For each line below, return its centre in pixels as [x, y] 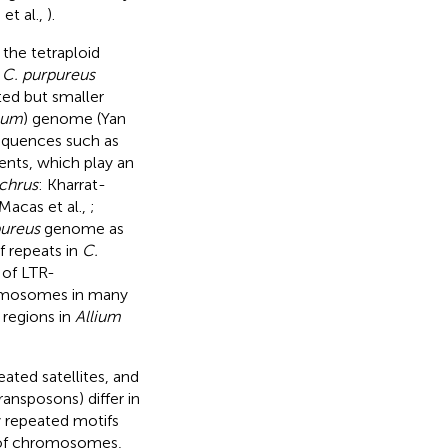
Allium [97, 316]
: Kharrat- [71, 184]
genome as [81, 228]
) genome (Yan [74, 118]
